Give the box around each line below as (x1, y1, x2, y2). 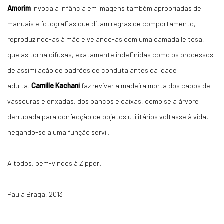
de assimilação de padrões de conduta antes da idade (7, 65, 177, 74)
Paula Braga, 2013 (7, 189, 63, 198)
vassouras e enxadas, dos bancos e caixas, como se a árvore (7, 96, 199, 105)
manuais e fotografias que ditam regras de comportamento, (7, 18, 196, 28)
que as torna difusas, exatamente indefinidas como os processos (7, 49, 213, 59)
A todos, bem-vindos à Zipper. (7, 158, 103, 167)
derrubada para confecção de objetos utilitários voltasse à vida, (7, 111, 208, 121)
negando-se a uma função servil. (7, 127, 111, 136)
